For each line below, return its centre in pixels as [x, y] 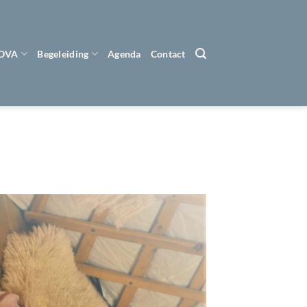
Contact [168, 53]
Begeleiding [63, 53]
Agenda [124, 53]
